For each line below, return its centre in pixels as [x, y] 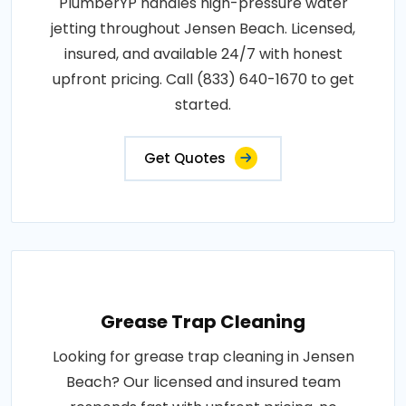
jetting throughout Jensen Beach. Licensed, [203, 28]
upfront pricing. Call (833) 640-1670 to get [203, 79]
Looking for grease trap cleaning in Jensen [203, 356]
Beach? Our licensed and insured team [203, 382]
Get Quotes [185, 158]
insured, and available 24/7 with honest [203, 53]
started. [203, 104]
